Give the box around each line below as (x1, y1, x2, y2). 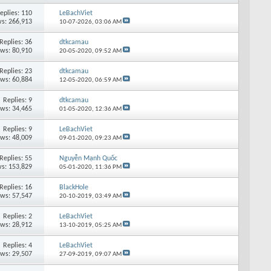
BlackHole (59, 183, 88, 191)
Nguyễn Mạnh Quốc (59, 154, 117, 162)
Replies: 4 (3, 241, 33, 249)
